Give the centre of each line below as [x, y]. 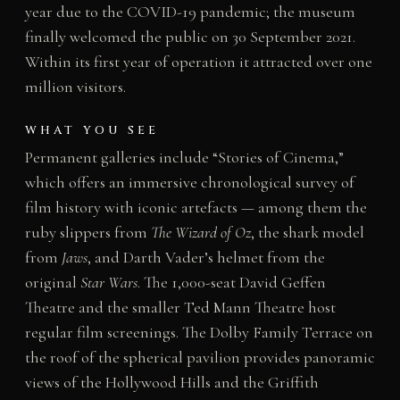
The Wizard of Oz [200, 233]
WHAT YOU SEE [92, 131]
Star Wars [108, 283]
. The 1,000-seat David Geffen [231, 283]
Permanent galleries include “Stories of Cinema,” [184, 158]
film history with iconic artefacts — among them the [196, 208]
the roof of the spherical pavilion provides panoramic [200, 358]
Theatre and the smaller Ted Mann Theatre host [180, 308]
